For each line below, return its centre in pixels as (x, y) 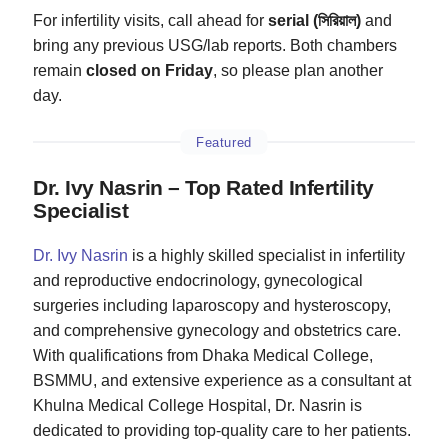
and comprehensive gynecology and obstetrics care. (217, 330)
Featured (224, 142)
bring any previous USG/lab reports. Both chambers (215, 45)
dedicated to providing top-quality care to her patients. (222, 430)
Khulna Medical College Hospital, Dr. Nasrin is (197, 405)
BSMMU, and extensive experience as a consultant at (222, 380)
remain (59, 70)
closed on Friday (149, 70)
